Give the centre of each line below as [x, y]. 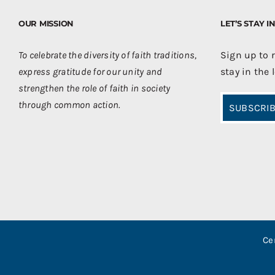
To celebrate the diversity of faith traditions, [108, 55]
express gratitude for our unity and [91, 72]
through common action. [70, 105]
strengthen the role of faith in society [95, 88]
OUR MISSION [46, 24]
